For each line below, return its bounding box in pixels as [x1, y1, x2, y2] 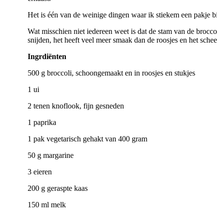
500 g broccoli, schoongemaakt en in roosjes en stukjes [28, 69, 195, 77]
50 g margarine [28, 151, 74, 160]
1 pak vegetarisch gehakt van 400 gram [28, 135, 147, 143]
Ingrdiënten [28, 52, 66, 61]
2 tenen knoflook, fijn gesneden [28, 102, 124, 110]
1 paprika [28, 118, 56, 127]
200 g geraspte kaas [28, 184, 88, 193]
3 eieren [28, 168, 52, 176]
